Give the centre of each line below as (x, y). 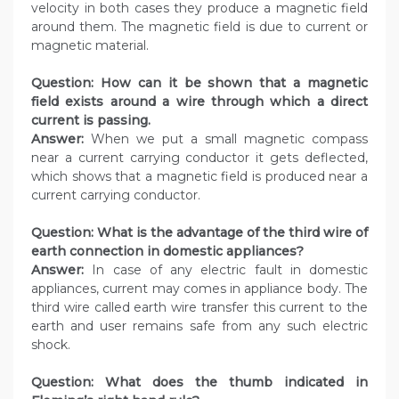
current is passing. (91, 121)
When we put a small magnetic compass (229, 139)
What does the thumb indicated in (236, 383)
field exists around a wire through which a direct (199, 102)
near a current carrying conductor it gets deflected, (199, 158)
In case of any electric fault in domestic (230, 270)
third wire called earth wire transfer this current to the (199, 308)
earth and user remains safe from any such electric (199, 326)
